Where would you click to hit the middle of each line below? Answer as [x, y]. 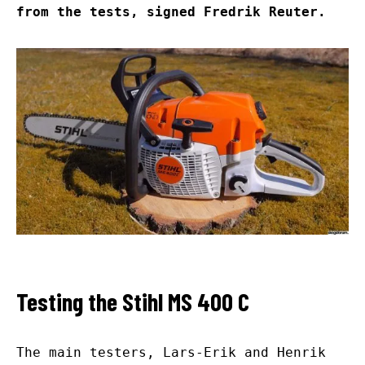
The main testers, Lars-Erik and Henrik [171, 353]
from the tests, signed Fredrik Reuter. [171, 12]
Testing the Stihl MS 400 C [133, 302]
